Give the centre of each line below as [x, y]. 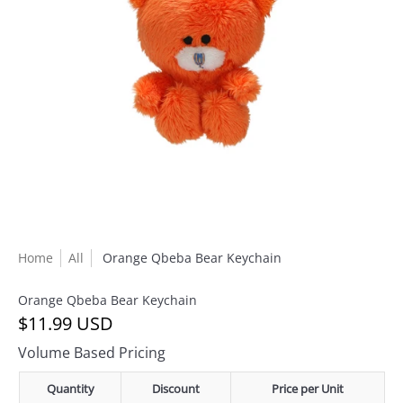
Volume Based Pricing [92, 353]
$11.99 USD [66, 323]
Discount [176, 389]
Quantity [70, 389]
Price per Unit [308, 389]
